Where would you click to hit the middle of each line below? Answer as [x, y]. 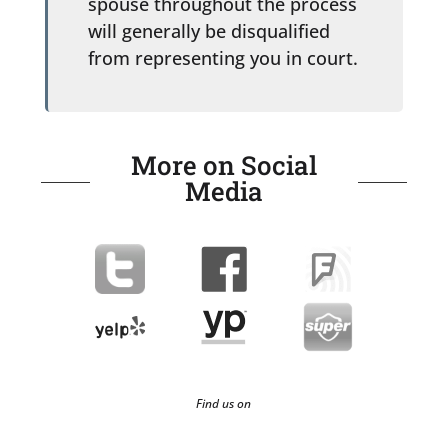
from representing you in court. [222, 57]
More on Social [223, 164]
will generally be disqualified [208, 30]
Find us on [224, 403]
